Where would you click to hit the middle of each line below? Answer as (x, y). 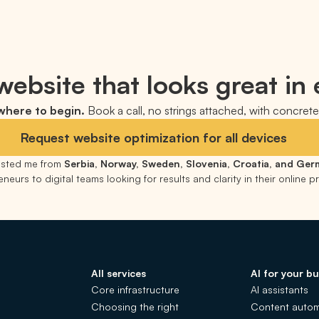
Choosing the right (135, 307)
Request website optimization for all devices (154, 137)
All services (119, 273)
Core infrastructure (135, 289)
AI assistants (279, 289)
